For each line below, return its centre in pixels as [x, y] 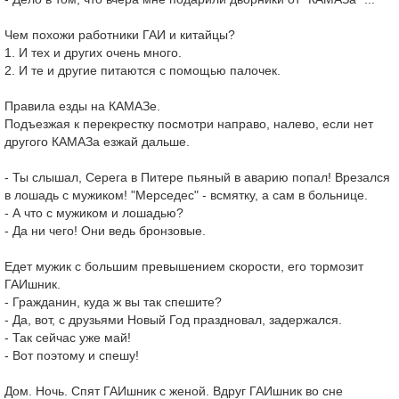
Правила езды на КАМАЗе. [82, 106]
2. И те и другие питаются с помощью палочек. [142, 70]
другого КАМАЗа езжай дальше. [97, 142]
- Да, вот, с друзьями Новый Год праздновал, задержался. [173, 320]
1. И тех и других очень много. [93, 53]
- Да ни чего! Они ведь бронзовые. [105, 231]
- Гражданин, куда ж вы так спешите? [113, 302]
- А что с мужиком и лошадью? [94, 213]
